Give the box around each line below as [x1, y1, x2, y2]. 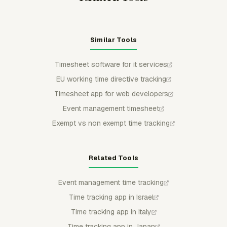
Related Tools [89, 153, 138, 162]
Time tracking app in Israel [68, 192, 154, 202]
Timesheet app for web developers [54, 89, 168, 98]
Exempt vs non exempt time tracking [52, 118, 170, 128]
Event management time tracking [58, 177, 164, 187]
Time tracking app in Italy [70, 207, 152, 216]
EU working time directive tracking [56, 74, 166, 84]
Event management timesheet [63, 103, 159, 113]
